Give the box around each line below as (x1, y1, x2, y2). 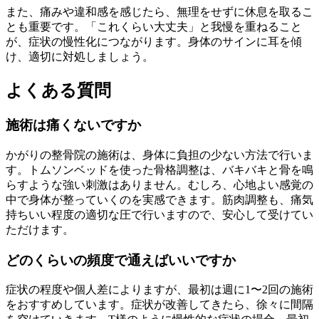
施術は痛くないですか (6, 117, 141, 133)
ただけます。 (6, 223, 74, 236)
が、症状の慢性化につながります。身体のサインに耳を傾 (6, 36, 302, 48)
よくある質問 (6, 81, 111, 100)
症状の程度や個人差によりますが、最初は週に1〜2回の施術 (6, 283, 313, 296)
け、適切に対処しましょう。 (6, 51, 154, 63)
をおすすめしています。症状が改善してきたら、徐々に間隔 (6, 298, 313, 311)
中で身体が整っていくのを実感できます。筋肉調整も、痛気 (6, 193, 313, 206)
